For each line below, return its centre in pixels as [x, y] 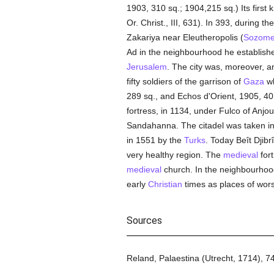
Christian [165, 184]
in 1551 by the [155, 140]
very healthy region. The [175, 155]
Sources [144, 220]
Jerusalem [146, 67]
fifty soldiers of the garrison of [185, 81]
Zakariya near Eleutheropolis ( [185, 37]
